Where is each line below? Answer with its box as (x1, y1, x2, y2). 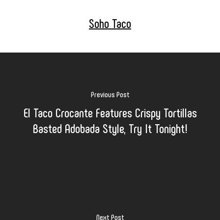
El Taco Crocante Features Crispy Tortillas (23, 104, 197, 120)
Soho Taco (89, 15, 131, 30)
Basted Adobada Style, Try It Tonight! (32, 120, 188, 136)
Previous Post (90, 89, 130, 99)
